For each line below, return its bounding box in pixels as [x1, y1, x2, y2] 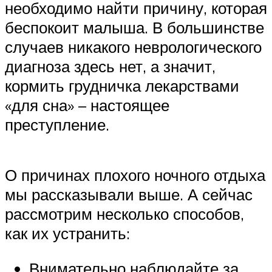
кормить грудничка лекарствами [5, 76, 239, 96]
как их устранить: [5, 223, 130, 243]
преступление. [5, 115, 109, 135]
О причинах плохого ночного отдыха [5, 165, 265, 185]
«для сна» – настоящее [5, 95, 169, 115]
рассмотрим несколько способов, [5, 204, 244, 224]
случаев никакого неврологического [5, 37, 262, 57]
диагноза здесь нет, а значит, [5, 56, 216, 76]
